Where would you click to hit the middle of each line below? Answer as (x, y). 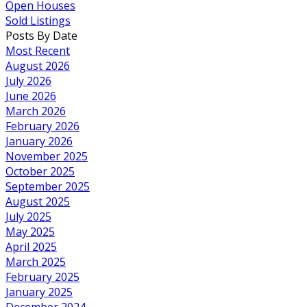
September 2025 (48, 186)
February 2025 (42, 277)
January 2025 (39, 292)
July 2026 (28, 81)
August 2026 (38, 65)
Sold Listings (38, 20)
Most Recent (38, 50)
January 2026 (39, 141)
